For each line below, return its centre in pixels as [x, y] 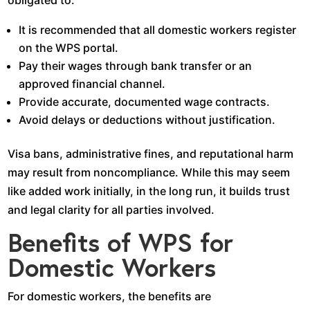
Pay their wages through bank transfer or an [136, 65]
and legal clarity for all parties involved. [111, 209]
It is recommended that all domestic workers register [158, 29]
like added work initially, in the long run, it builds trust [149, 191]
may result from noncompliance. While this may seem [149, 172]
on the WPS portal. [69, 47]
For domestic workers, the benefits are [110, 296]
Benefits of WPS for [121, 242]
